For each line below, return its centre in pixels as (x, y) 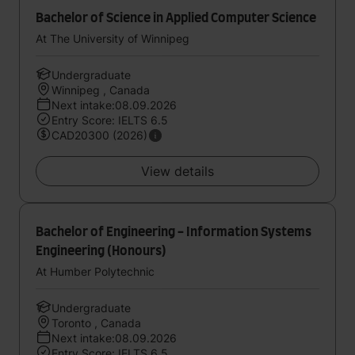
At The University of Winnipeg (113, 38)
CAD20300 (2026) (99, 135)
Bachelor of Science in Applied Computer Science (176, 18)
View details (177, 171)
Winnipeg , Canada (101, 90)
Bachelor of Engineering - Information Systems (174, 232)
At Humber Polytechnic (95, 271)
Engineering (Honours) (101, 251)
